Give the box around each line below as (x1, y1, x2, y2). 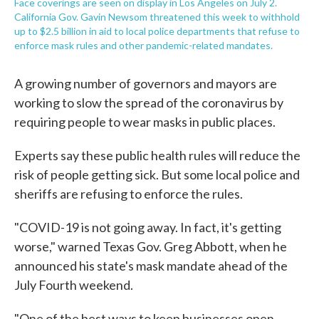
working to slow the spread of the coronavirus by (14, 95, 283, 110)
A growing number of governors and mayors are (14, 75, 277, 91)
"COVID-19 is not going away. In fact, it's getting (14, 219, 281, 235)
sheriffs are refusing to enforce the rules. (14, 186, 243, 202)
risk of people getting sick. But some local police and (14, 167, 300, 182)
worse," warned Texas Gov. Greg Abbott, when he (14, 239, 287, 254)
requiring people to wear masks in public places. (14, 114, 276, 130)
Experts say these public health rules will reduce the (14, 147, 300, 163)
